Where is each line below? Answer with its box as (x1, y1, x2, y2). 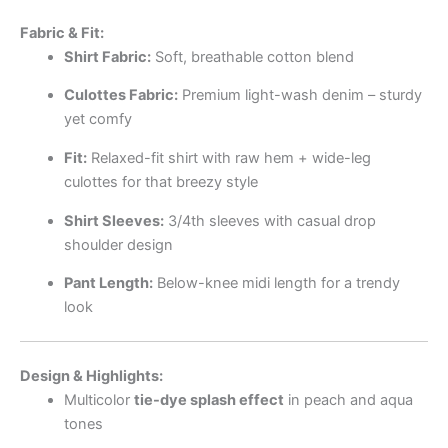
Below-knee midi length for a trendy (152, 274, 400, 293)
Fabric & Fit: (20, 23, 104, 42)
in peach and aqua (283, 390, 413, 409)
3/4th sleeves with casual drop (163, 211, 376, 230)
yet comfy (63, 110, 132, 129)
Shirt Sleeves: (63, 211, 164, 230)
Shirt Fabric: (63, 47, 151, 66)
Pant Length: (63, 274, 153, 293)
